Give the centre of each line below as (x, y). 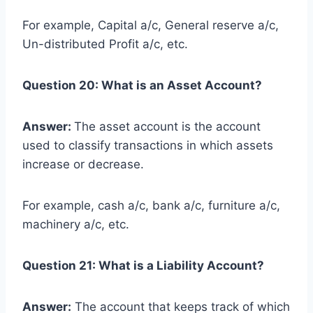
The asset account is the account (167, 126)
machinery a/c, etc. (76, 224)
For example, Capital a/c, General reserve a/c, (151, 25)
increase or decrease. (83, 164)
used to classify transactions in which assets (148, 145)
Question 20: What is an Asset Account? (142, 85)
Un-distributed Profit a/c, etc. (105, 44)
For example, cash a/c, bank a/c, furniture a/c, (151, 205)
